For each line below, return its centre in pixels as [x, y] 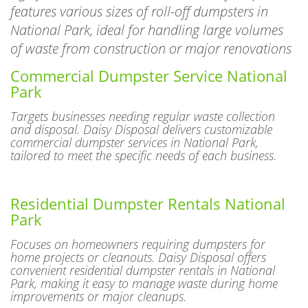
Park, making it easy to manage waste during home [144, 271]
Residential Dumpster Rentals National [148, 191]
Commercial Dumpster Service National [149, 63]
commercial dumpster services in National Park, [134, 130]
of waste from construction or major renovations [151, 36]
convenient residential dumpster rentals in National [143, 257]
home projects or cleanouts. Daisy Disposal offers [138, 244]
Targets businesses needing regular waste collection [143, 103]
